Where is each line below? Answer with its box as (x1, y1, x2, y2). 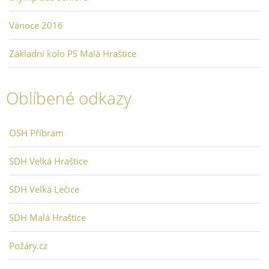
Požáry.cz (9, 240, 47, 252)
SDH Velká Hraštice (9, 155, 88, 168)
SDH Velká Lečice (9, 183, 79, 196)
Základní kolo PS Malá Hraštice (9, 47, 136, 60)
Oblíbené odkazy (6, 86, 131, 110)
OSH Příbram (9, 127, 64, 139)
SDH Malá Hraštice (9, 211, 86, 224)
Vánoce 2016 (9, 19, 63, 32)
